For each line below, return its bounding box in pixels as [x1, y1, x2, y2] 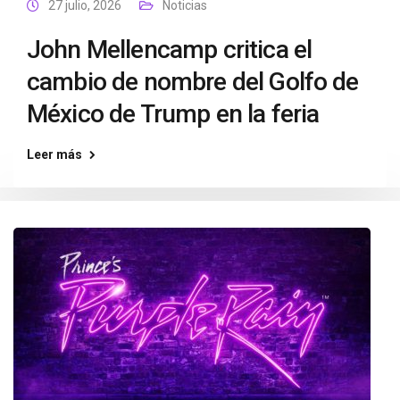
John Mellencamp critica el [27, 35, 312, 64]
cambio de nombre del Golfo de [27, 67, 359, 96]
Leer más [27, 147, 82, 162]
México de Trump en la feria [27, 99, 320, 129]
